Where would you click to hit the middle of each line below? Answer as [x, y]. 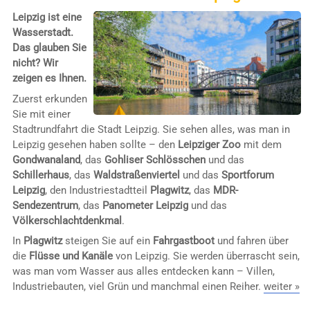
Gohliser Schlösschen [155, 159]
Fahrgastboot [183, 241]
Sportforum [247, 175]
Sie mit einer [41, 114]
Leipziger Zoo [209, 144]
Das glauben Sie [49, 48]
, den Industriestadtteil [97, 190]
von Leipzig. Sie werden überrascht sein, [206, 256]
